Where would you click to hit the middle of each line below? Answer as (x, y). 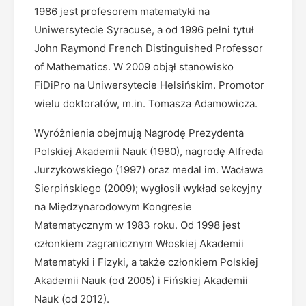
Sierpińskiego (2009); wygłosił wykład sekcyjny (148, 188)
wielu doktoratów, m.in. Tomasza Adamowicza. (146, 103)
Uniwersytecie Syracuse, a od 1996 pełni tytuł (144, 30)
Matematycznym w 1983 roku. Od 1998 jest (137, 225)
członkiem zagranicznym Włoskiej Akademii (139, 244)
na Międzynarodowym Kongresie (113, 207)
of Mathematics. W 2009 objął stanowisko (134, 67)
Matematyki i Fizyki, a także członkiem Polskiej (146, 262)
